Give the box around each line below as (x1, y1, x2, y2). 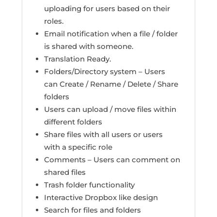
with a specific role (44, 142, 112, 152)
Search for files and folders (44, 205, 141, 215)
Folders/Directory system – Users (44, 67, 165, 77)
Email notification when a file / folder (44, 29, 178, 39)
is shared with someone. (44, 42, 133, 51)
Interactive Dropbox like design (44, 193, 158, 202)
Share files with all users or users (44, 130, 163, 139)
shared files (44, 168, 86, 177)
